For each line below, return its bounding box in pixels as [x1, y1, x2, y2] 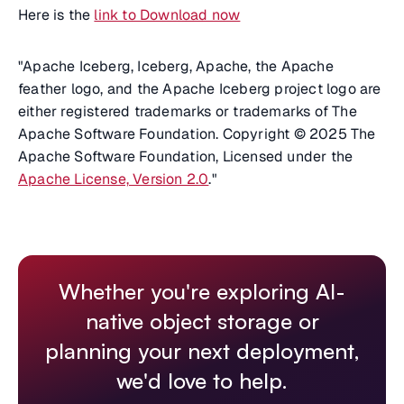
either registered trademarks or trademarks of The [18, 102, 357, 121]
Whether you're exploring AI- [59, 278, 345, 305]
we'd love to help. [116, 367, 288, 394]
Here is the [18, 5, 95, 24]
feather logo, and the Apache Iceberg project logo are [18, 79, 381, 98]
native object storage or [85, 308, 319, 335]
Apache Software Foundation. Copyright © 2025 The [18, 124, 376, 143]
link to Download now [94, 5, 241, 24]
